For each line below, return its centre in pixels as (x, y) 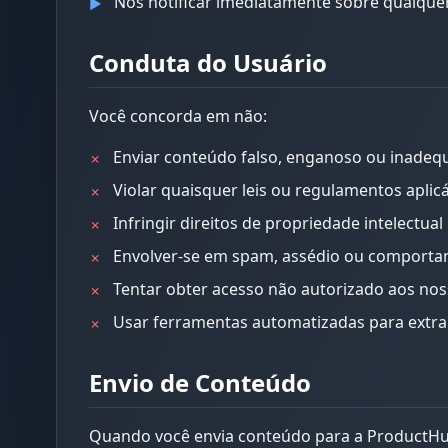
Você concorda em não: (178, 116)
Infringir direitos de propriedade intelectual (278, 223)
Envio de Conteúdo (200, 382)
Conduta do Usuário (208, 62)
